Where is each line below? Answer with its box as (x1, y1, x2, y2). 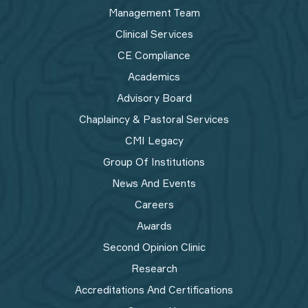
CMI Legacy (124, 134, 184, 147)
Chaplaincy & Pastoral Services (79, 113, 229, 126)
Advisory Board (116, 91, 192, 104)
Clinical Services (115, 27, 193, 41)
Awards (136, 219, 172, 232)
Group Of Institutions (103, 155, 205, 168)
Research (131, 262, 177, 275)
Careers (134, 198, 174, 211)
